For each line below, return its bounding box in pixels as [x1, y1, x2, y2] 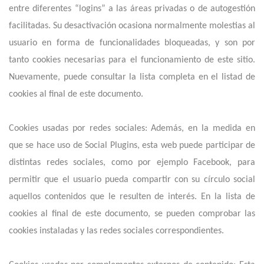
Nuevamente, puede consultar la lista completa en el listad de [9, 72, 255, 82]
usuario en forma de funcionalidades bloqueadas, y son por [9, 38, 255, 48]
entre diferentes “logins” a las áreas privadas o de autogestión [9, 4, 255, 14]
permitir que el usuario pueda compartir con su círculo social [9, 175, 255, 184]
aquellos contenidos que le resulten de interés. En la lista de [9, 192, 255, 202]
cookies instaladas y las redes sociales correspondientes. [9, 226, 224, 236]
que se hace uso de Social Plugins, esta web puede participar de [9, 141, 255, 150]
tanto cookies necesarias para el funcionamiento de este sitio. [9, 55, 255, 65]
